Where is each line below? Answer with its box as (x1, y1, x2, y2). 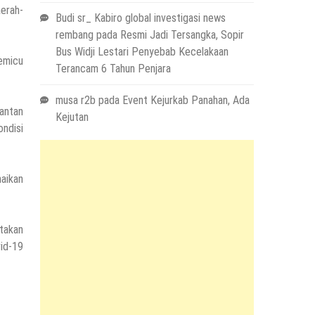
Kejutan (55, 110, 89, 124)
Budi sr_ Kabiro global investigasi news (55, 11, 226, 25)
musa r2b (55, 94, 96, 108)
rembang (55, 28, 94, 42)
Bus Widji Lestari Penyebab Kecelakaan (55, 45, 229, 59)
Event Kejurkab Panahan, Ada (122, 94, 250, 108)
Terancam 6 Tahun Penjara (55, 62, 171, 76)
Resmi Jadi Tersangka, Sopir (120, 28, 244, 42)
